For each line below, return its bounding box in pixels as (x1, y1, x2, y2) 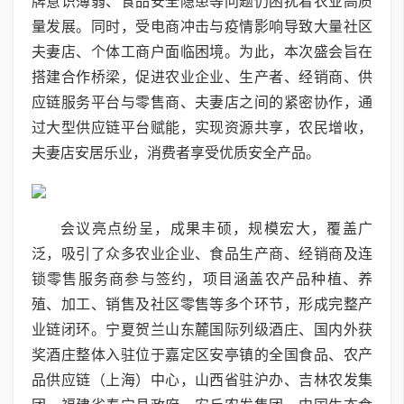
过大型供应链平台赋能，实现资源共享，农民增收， (32, 120, 372, 135)
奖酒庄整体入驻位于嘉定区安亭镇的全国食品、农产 (32, 347, 372, 363)
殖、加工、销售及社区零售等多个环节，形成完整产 (32, 297, 372, 312)
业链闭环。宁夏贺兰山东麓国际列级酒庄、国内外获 (32, 322, 372, 337)
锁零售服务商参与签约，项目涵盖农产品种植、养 (32, 271, 372, 287)
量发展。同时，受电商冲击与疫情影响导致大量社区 (32, 19, 372, 34)
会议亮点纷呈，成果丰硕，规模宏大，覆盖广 (60, 221, 372, 236)
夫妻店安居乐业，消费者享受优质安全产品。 (32, 145, 320, 161)
